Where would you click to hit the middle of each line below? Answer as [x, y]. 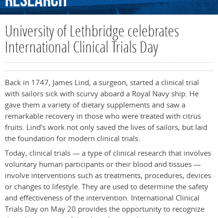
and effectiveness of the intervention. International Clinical [102, 198]
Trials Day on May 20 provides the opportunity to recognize [105, 209]
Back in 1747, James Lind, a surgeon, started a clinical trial [102, 83]
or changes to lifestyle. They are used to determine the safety [107, 187]
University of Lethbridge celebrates [92, 33]
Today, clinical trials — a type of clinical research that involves [108, 153]
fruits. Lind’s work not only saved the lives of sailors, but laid [106, 127]
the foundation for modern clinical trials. [73, 139]
